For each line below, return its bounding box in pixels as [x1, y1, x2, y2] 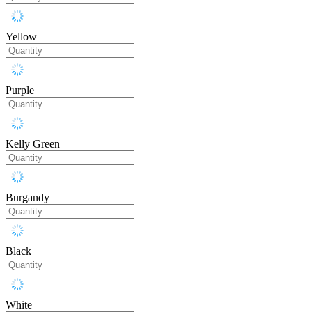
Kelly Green [6, 138, 60, 150]
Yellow [6, 31, 37, 43]
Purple [6, 84, 34, 97]
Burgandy [6, 192, 49, 204]
